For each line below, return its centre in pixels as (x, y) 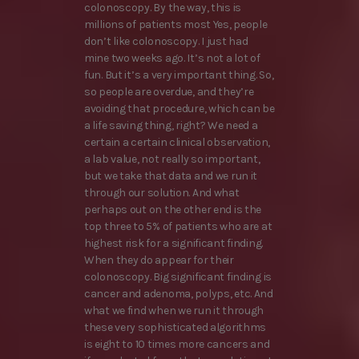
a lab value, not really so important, (172, 159)
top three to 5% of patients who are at (178, 227)
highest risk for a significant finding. (174, 244)
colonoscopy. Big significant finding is (178, 277)
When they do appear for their (159, 260)
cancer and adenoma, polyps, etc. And (179, 294)
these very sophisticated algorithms (175, 328)
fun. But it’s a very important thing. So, (179, 75)
